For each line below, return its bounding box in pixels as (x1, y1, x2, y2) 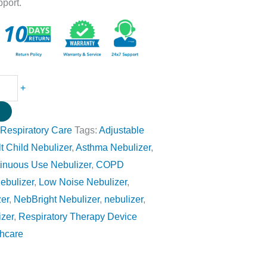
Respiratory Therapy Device (18, 212, 138, 222)
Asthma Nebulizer (76, 142, 151, 153)
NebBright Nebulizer (14, 194, 100, 205)
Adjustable (99, 125, 145, 136)
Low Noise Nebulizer (39, 177, 128, 188)
